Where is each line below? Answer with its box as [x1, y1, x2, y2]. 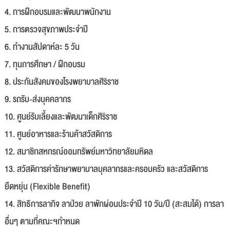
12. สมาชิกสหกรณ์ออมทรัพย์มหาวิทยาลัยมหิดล [5, 144, 153, 159]
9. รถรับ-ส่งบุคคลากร [5, 92, 71, 107]
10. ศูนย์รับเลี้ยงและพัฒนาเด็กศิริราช [5, 109, 117, 124]
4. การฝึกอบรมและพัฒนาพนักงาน [5, 5, 111, 20]
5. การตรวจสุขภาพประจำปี [5, 22, 88, 37]
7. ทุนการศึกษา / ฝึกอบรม [5, 57, 85, 72]
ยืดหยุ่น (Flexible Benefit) [5, 179, 90, 194]
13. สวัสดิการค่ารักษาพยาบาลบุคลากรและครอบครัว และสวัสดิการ [5, 162, 208, 177]
